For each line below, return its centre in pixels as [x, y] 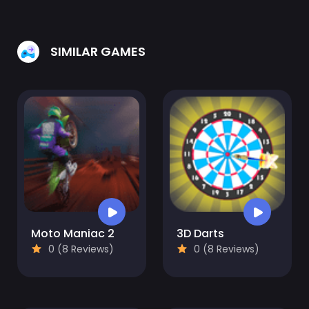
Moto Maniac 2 [73, 233]
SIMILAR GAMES [98, 51]
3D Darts [200, 233]
